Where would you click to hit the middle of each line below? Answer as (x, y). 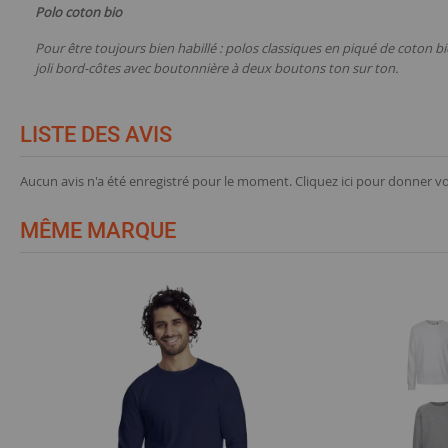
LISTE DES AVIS (96, 134)
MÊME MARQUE (98, 230)
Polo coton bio (80, 12)
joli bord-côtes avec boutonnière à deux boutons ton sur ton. (216, 68)
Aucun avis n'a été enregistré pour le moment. (157, 181)
